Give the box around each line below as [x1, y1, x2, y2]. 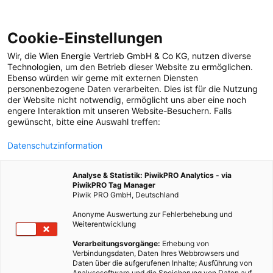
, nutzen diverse [187, 51, 251, 61]
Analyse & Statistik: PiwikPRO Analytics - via [73, 171, 232, 180]
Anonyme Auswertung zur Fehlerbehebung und [73, 210, 232, 219]
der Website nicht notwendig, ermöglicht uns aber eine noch [7, 94, 246, 105]
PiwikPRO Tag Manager [73, 180, 155, 190]
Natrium [93, 80, 180, 109]
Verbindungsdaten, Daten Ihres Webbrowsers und [73, 249, 239, 258]
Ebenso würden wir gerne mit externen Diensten [7, 73, 198, 83]
